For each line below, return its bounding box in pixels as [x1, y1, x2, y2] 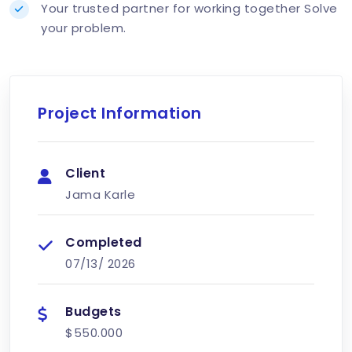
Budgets [65, 302, 122, 321]
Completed [65, 233, 142, 251]
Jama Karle [65, 185, 135, 203]
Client [65, 163, 105, 182]
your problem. [41, 19, 126, 36]
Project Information [38, 101, 202, 124]
